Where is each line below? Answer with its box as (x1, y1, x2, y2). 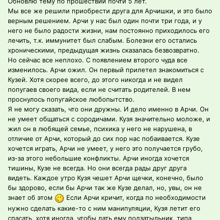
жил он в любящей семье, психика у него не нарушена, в (8, 125, 192, 133)
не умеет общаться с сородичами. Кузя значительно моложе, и (8, 115, 210, 123)
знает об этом (8, 193, 55, 202)
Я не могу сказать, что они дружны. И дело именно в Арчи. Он (8, 105, 209, 113)
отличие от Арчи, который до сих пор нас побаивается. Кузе (8, 135, 200, 143)
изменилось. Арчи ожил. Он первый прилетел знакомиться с (8, 66, 204, 74)
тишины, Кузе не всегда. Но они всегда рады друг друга (8, 164, 187, 172)
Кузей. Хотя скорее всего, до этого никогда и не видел (8, 76, 183, 84)
